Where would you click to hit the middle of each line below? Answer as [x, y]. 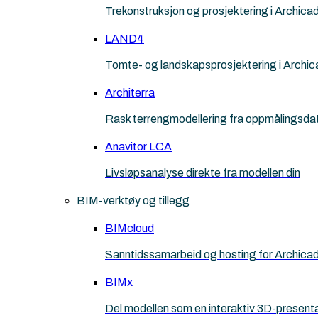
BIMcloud [130, 228]
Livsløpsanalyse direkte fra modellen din [203, 173]
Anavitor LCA [138, 147]
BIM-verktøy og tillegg [133, 201]
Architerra [130, 93]
